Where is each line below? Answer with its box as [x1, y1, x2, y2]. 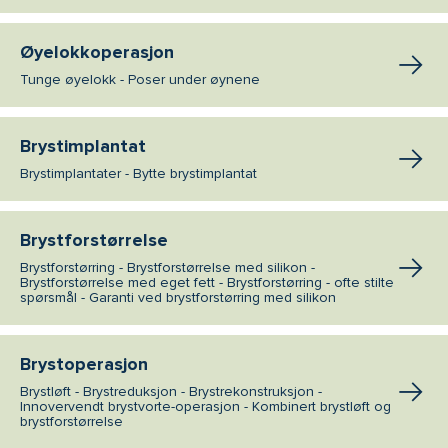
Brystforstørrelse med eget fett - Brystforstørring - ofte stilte [20, 273, 394, 291]
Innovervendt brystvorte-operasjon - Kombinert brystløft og [20, 397, 391, 415]
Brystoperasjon [20, 352, 148, 375]
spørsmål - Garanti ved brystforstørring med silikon [20, 288, 336, 306]
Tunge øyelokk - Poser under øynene [20, 70, 260, 88]
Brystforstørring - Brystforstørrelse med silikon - [20, 258, 315, 276]
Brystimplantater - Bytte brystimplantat [20, 164, 257, 182]
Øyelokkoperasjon [20, 40, 174, 63]
